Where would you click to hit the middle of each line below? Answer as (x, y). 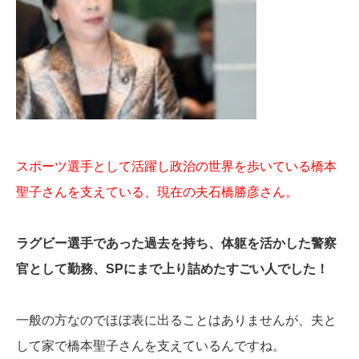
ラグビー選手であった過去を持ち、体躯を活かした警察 (176, 244)
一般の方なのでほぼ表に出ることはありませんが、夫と (176, 321)
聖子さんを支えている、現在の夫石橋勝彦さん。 (157, 192)
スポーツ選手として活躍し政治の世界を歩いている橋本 (176, 167)
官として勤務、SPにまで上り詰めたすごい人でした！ (172, 269)
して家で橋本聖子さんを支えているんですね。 (151, 346)
